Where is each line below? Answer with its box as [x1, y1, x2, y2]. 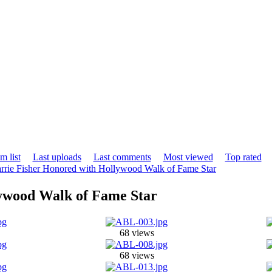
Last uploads [32, 151, 81, 162]
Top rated [225, 151, 262, 162]
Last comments [93, 151, 151, 162]
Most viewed [163, 151, 213, 162]
